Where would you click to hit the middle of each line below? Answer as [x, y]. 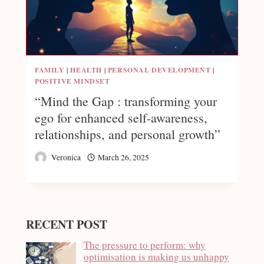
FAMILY [50, 70]
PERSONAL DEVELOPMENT [159, 70]
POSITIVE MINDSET [72, 81]
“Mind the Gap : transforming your [126, 101]
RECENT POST [67, 224]
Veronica [66, 157]
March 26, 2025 [123, 157]
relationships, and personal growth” [128, 134]
